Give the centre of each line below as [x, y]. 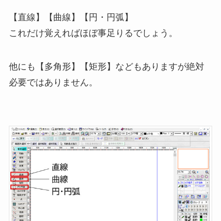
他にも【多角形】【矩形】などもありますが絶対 [106, 67]
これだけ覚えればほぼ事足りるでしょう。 [93, 33]
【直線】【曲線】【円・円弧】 [71, 18]
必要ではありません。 [53, 83]
